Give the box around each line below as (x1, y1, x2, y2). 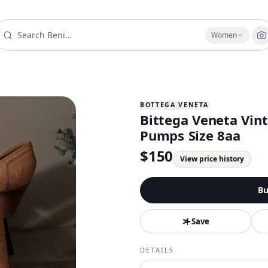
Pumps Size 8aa (140, 126, 240, 144)
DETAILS (140, 245, 175, 254)
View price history (180, 154, 245, 164)
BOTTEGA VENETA (140, 100, 209, 109)
